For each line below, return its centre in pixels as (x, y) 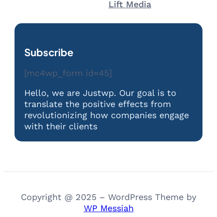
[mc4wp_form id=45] (68, 73)
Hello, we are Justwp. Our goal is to (100, 93)
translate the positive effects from (98, 104)
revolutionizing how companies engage (107, 115)
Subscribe (49, 53)
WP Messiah (108, 208)
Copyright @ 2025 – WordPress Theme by (108, 197)
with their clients (61, 126)
